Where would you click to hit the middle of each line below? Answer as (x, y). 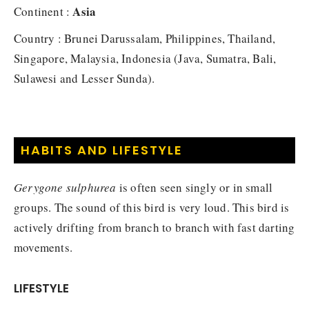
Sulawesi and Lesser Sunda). (84, 78)
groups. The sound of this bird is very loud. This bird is (152, 207)
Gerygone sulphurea (65, 187)
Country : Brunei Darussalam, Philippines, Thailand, (145, 38)
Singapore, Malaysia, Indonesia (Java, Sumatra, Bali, (145, 58)
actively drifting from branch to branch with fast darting (154, 227)
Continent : (43, 11)
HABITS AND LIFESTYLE (102, 150)
